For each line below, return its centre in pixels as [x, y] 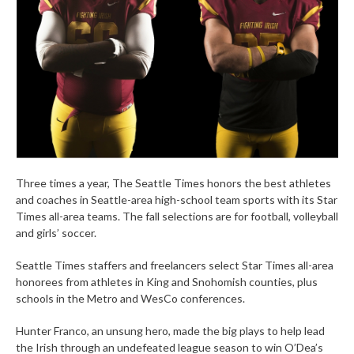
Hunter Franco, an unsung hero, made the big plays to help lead [170, 331]
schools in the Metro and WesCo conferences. [130, 298]
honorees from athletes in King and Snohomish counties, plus [167, 282]
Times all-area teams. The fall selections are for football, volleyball [177, 216]
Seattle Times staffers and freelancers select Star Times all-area [175, 265]
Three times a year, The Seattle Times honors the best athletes [173, 183]
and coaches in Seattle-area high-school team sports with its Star [177, 200]
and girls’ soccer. [56, 233]
